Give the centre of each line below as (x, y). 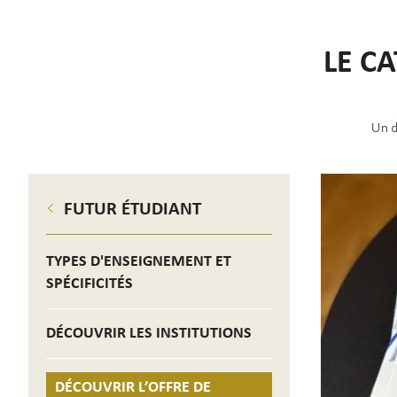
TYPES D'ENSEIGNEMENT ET (139, 261)
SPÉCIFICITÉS (90, 284)
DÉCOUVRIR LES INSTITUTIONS (149, 333)
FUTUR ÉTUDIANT (132, 209)
